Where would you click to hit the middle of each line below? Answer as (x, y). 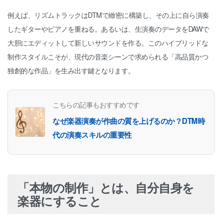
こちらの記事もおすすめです (96, 104)
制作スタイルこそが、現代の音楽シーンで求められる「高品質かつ (108, 56)
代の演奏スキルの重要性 (92, 135)
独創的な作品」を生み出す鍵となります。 (71, 70)
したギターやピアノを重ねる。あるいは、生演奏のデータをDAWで (108, 28)
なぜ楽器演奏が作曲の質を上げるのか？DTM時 (129, 121)
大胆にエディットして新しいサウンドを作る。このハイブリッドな (108, 42)
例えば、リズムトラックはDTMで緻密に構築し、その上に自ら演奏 (108, 15)
